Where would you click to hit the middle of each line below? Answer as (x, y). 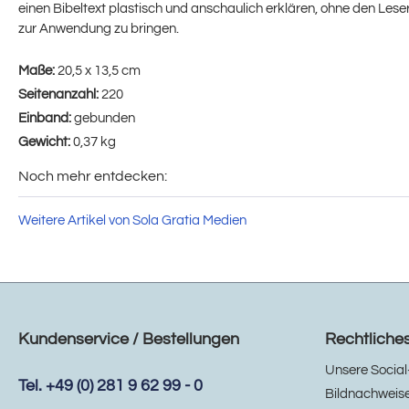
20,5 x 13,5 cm (99, 71)
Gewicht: (46, 142)
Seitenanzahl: (60, 95)
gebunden (105, 119)
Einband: (46, 119)
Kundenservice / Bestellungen (129, 340)
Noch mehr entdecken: (93, 177)
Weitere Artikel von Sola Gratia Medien (132, 221)
